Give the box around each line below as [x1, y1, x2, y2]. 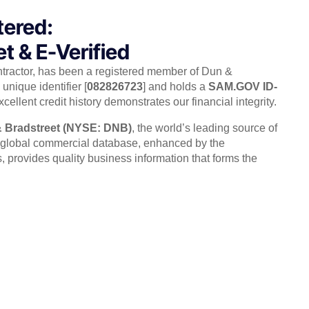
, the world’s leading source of [132, 121, 277, 134]
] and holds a [143, 80, 208, 92]
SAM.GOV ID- [208, 80, 277, 92]
